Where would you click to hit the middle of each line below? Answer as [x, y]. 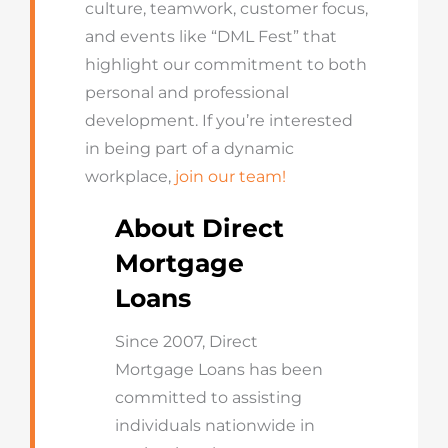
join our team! [230, 176]
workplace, [129, 176]
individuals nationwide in [214, 425]
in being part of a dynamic [189, 148]
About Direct [199, 228]
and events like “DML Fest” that [210, 36]
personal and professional [186, 92]
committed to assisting [208, 397]
